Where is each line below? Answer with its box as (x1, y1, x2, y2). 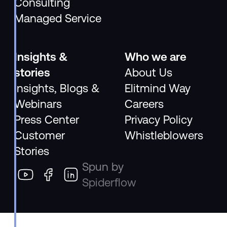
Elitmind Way (125, 81, 191, 95)
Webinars (14, 97, 62, 110)
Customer (14, 128, 65, 142)
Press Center (14, 112, 80, 126)
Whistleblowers (125, 128, 204, 142)
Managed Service (14, 11, 102, 25)
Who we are (125, 50, 187, 63)
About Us (125, 65, 173, 79)
